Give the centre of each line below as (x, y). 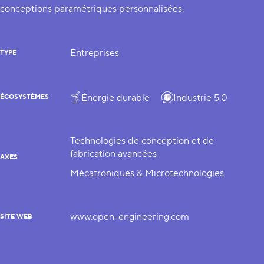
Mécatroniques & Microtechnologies (147, 173)
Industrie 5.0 (200, 98)
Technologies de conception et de (142, 141)
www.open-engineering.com (130, 217)
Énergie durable (115, 98)
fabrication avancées (113, 154)
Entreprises (95, 53)
